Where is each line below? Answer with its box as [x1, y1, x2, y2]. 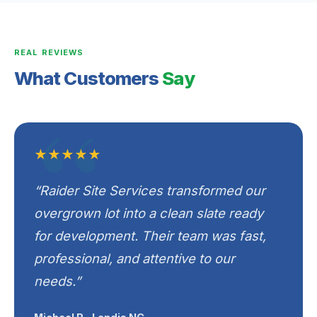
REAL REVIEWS [14, 47, 84, 57]
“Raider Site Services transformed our [34, 183, 265, 198]
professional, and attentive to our [34, 250, 235, 266]
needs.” [34, 273, 81, 289]
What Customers [14, 67, 163, 89]
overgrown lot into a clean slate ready [34, 205, 263, 221]
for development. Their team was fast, [34, 228, 266, 243]
